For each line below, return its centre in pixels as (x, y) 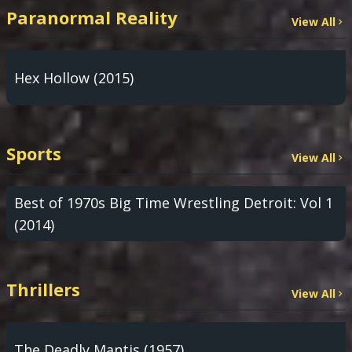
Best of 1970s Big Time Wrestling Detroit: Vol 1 (174, 203)
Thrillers (43, 289)
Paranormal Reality (92, 17)
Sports (34, 153)
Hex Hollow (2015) (74, 78)
